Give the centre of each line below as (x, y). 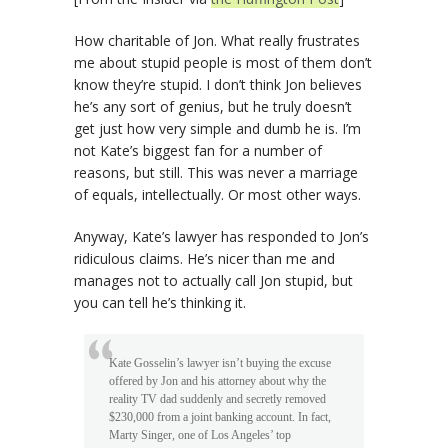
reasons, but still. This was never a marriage (216, 172)
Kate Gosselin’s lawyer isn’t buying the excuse (220, 363)
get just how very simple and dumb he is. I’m (217, 128)
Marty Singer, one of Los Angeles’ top (200, 435)
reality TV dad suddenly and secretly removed (217, 399)
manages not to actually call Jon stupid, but (213, 280)
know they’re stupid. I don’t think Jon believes (218, 84)
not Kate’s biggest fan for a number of (198, 150)
